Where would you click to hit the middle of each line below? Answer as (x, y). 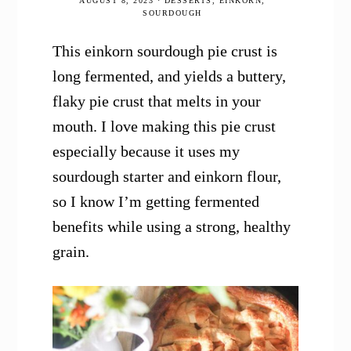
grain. (71, 252)
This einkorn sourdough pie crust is (165, 51)
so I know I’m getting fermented (156, 202)
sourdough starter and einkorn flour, (167, 177)
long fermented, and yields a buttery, (170, 76)
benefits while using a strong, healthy (172, 227)
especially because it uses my (147, 152)
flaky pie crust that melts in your (157, 101)
